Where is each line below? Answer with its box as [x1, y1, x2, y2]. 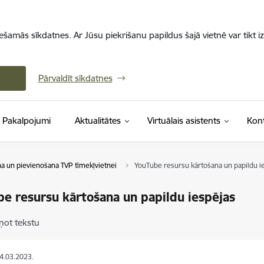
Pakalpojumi [2, 115, 51, 126]
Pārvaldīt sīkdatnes [38, 72, 113, 84]
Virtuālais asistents [147, 115, 220, 126]
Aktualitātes [74, 115, 121, 126]
